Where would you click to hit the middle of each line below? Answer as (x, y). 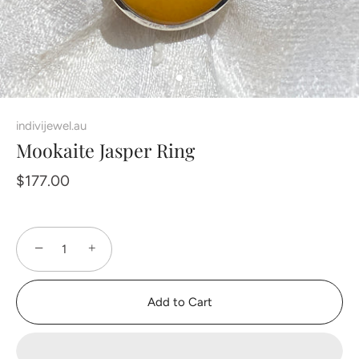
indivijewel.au (51, 126)
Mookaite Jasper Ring (105, 150)
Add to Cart (179, 302)
